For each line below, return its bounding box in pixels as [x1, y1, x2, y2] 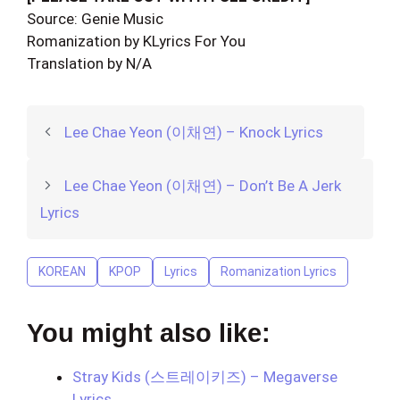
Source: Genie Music [27, 9, 163, 28]
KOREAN [38, 263, 86, 279]
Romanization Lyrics [221, 263, 337, 279]
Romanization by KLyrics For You [27, 31, 246, 50]
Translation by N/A [27, 54, 152, 72]
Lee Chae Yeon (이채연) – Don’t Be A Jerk [64, 176, 342, 195]
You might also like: [27, 318, 271, 347]
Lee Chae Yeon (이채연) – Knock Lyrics [64, 122, 324, 141]
